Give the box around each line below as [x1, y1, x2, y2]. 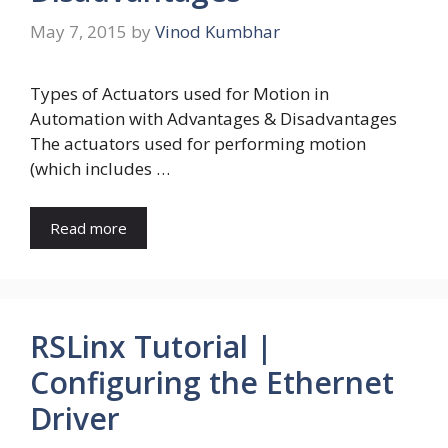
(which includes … [30, 157, 170, 181]
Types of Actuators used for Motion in [30, 82, 329, 106]
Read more [50, 217, 127, 238]
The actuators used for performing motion [30, 132, 366, 156]
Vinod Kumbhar [155, 20, 280, 44]
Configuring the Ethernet [30, 361, 394, 403]
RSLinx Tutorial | [30, 325, 273, 367]
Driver [30, 397, 120, 439]
